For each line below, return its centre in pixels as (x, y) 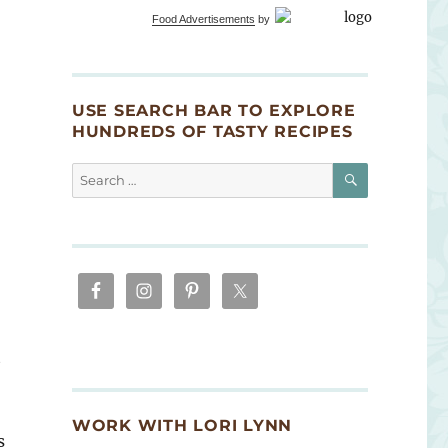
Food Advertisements (203, 18)
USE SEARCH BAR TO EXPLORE (213, 111)
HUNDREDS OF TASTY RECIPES (212, 132)
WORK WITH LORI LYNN (182, 425)
